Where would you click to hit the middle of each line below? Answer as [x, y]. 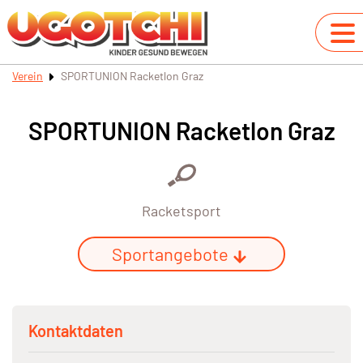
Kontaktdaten [76, 331]
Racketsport [181, 211]
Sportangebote [170, 254]
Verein [28, 76]
